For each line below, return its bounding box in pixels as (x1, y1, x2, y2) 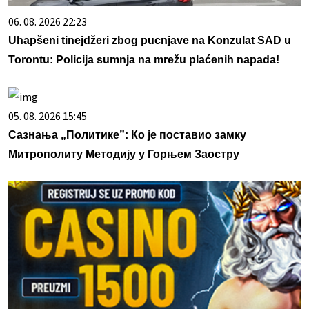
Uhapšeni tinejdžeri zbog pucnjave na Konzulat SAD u (8, 34, 291, 46)
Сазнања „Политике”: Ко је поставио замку (8, 128, 246, 141)
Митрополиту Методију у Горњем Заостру (8, 148, 239, 160)
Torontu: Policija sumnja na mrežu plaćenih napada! (8, 53, 279, 66)
